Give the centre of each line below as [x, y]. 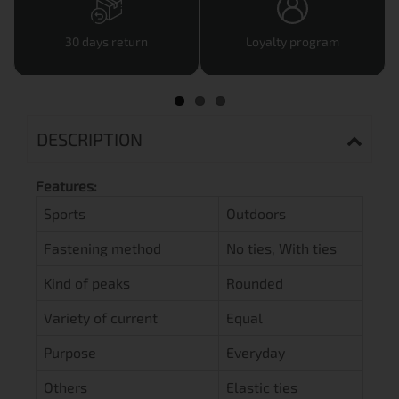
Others [65, 387]
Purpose [70, 353]
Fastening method [102, 248]
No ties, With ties [281, 248]
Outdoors [256, 214]
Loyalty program [293, 42]
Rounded [255, 283]
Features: [66, 186]
